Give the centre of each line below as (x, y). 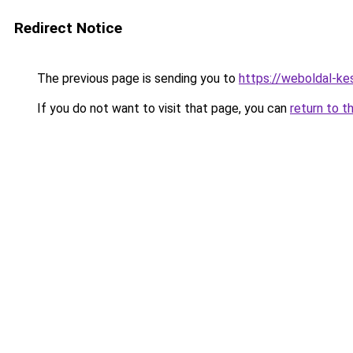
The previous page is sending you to (136, 78)
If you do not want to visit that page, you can (162, 108)
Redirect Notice (68, 28)
